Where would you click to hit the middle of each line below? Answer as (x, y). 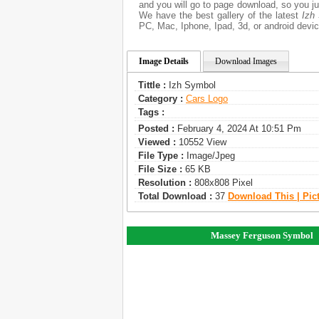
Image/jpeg (209, 156)
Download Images (246, 61)
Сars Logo (207, 99)
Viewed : (157, 142)
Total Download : (175, 196)
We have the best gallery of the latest (220, 15)
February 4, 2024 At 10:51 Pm (238, 129)
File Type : (161, 156)
